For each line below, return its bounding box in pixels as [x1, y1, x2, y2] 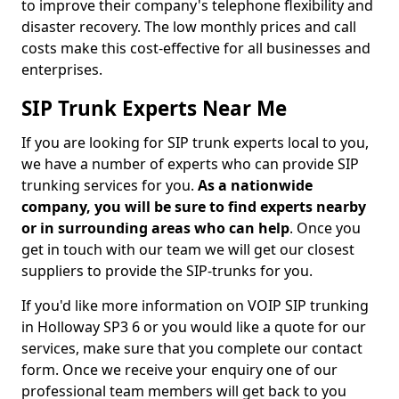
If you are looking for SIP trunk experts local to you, [21, 133, 369, 152]
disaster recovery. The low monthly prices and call [21, 17, 356, 37]
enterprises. [21, 60, 106, 79]
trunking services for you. [21, 175, 198, 195]
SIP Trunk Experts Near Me [21, 94, 287, 122]
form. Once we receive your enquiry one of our [21, 360, 338, 379]
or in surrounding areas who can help [21, 218, 289, 238]
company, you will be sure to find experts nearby [21, 197, 366, 216]
